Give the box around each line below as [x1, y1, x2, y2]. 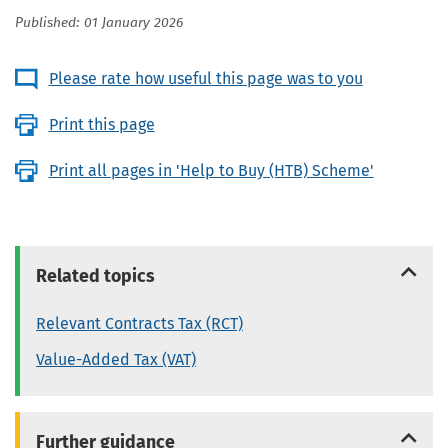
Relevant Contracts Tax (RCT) [36, 314, 243, 334]
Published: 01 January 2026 [15, 16, 183, 31]
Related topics [36, 265, 155, 288]
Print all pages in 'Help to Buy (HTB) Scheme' [48, 161, 374, 181]
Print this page [48, 115, 155, 135]
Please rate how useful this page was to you [48, 69, 363, 89]
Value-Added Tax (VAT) [36, 349, 196, 369]
